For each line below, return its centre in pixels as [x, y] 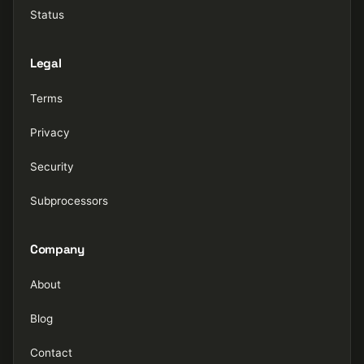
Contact [51, 353]
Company [57, 249]
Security [52, 167]
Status [47, 15]
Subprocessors [69, 201]
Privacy [50, 132]
